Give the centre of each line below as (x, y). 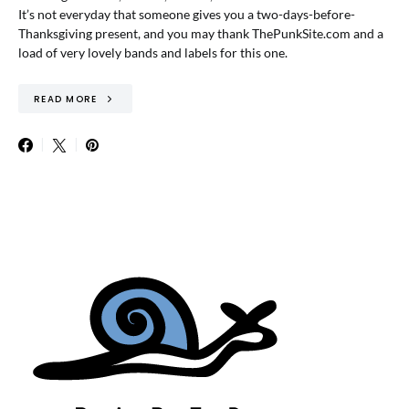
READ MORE (66, 99)
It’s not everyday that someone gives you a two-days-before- (187, 14)
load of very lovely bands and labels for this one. (153, 52)
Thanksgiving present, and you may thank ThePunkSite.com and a (201, 33)
